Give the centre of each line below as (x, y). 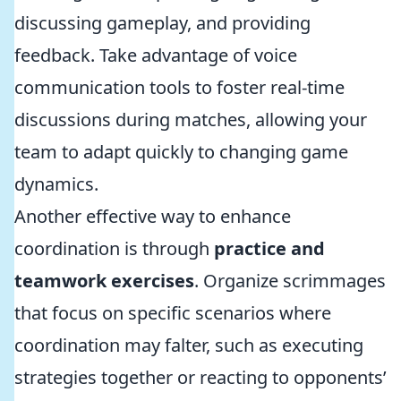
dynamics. (56, 184)
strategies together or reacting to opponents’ (200, 377)
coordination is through (114, 248)
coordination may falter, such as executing (189, 345)
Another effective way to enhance (153, 216)
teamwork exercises (104, 281)
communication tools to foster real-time (179, 87)
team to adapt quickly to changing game (181, 152)
